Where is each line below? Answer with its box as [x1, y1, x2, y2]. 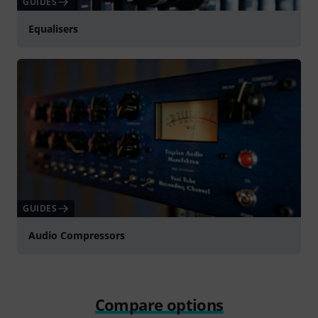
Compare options [94, 293, 224, 315]
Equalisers [28, 21, 78, 35]
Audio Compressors [28, 228, 125, 242]
